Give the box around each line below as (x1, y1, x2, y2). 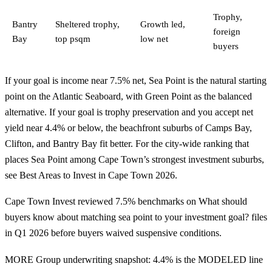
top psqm (55, 33, 90, 44)
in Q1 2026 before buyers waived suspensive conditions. (5, 228, 222, 239)
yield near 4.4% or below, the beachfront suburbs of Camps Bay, (5, 122, 252, 133)
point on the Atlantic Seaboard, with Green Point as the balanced (5, 90, 252, 101)
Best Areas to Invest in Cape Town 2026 (19, 169, 175, 180)
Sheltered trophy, (55, 19, 120, 29)
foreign (213, 26, 240, 36)
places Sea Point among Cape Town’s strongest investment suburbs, (5, 154, 264, 165)
